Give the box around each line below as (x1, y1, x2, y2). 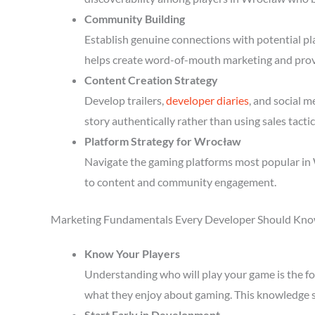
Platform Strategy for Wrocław (84, 134, 241, 148)
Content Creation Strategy (84, 73, 218, 86)
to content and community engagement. (84, 175, 276, 188)
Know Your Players (84, 247, 180, 260)
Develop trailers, (84, 94, 166, 107)
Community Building (84, 12, 185, 25)
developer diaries (166, 94, 249, 107)
